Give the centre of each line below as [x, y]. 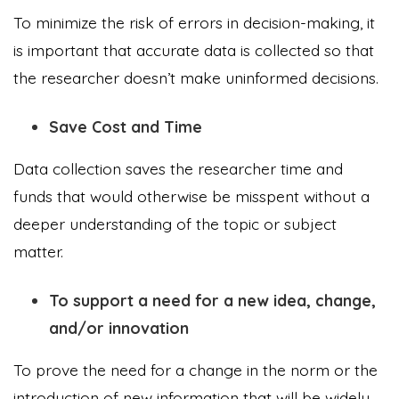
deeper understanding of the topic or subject [175, 223]
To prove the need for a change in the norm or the [195, 369]
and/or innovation [119, 327]
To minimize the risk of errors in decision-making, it [194, 22]
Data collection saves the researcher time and [178, 168]
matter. [38, 251]
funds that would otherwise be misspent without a [191, 195]
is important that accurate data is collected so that [194, 49]
